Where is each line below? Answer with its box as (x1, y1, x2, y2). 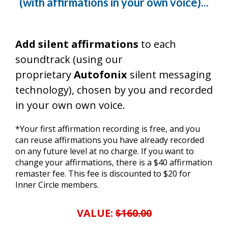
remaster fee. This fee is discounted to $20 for (15, 168, 191, 180)
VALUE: (76, 206, 116, 220)
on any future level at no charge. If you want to (15, 146, 194, 157)
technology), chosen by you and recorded (15, 83, 213, 97)
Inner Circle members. (15, 179, 99, 191)
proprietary (15, 68, 74, 82)
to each (138, 37, 176, 51)
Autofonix (74, 68, 130, 82)
